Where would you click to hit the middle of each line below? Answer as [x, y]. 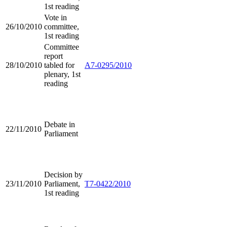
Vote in [55, 18]
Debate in [60, 125]
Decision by [63, 175]
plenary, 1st [62, 74]
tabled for [59, 65]
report [53, 56]
